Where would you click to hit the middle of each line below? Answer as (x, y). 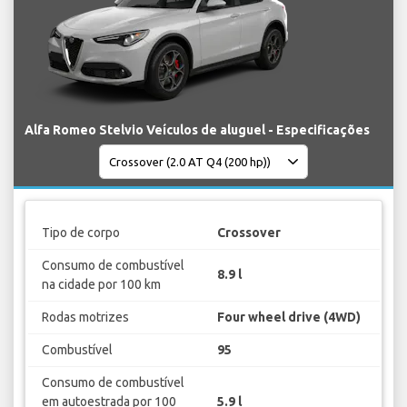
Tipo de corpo (80, 232)
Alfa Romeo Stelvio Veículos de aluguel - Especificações (197, 130)
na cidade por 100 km (101, 284)
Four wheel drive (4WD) (289, 317)
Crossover (249, 232)
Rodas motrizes (85, 317)
